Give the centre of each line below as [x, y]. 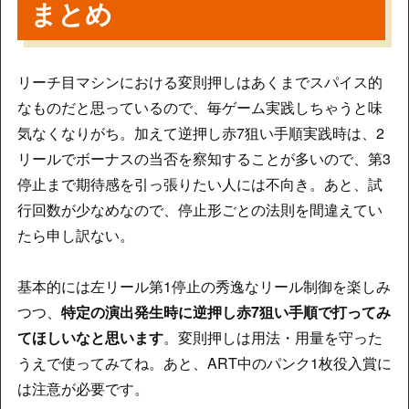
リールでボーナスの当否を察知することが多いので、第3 [204, 159]
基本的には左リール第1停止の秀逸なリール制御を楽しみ [204, 287]
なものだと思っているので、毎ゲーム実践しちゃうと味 [199, 108]
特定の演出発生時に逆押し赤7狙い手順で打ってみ [225, 312]
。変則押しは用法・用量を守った [273, 338]
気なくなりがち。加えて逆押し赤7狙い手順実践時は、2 [200, 133]
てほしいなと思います [90, 338]
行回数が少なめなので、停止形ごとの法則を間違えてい [199, 210]
